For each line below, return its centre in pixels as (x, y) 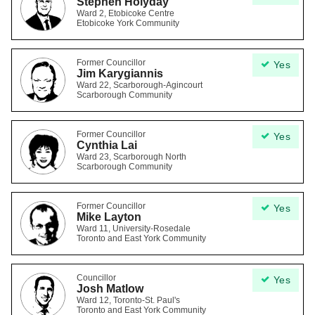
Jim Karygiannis (120, 73)
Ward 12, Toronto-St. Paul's (128, 300)
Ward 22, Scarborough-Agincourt (140, 85)
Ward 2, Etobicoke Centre (126, 13)
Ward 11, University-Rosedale (134, 229)
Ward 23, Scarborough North (131, 157)
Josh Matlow (110, 289)
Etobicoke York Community (128, 23)
